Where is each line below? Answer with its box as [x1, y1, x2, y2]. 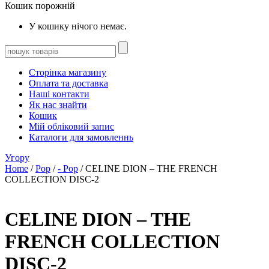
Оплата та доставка [29, 77, 108, 88]
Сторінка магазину [29, 67, 106, 77]
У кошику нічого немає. [29, 20, 127, 31]
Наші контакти [29, 88, 89, 99]
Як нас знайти [29, 99, 87, 110]
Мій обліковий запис [29, 121, 114, 131]
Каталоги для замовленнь [29, 131, 133, 142]
